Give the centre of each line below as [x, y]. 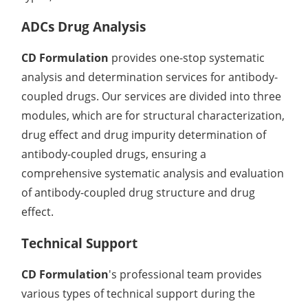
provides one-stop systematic [187, 58]
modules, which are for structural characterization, [153, 116]
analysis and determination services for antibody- [150, 77]
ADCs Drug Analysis [84, 27]
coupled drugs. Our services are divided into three [152, 97]
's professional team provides [186, 274]
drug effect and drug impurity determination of [144, 135]
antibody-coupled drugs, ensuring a [114, 154]
